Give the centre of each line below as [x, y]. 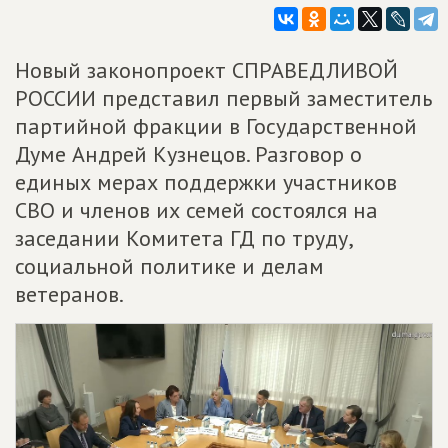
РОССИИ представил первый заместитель [223, 98]
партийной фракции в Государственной [216, 126]
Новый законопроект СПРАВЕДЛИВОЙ [206, 70]
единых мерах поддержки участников [206, 182]
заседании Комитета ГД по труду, [183, 238]
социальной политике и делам [169, 266]
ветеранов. [69, 294]
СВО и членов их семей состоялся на [196, 210]
